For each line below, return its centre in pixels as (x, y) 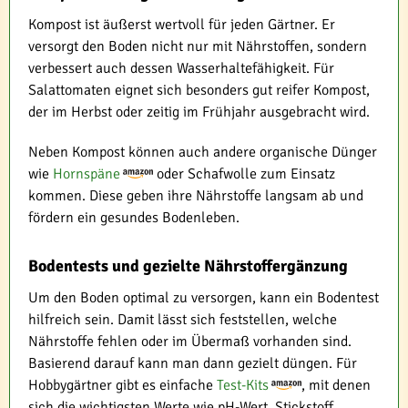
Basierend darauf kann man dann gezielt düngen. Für (193, 363)
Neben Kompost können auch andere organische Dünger (203, 152)
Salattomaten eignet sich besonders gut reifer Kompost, (199, 90)
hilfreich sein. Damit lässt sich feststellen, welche (183, 319)
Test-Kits (243, 385)
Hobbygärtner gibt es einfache (122, 385)
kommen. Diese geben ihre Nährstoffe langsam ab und (196, 195)
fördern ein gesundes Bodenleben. (134, 217)
